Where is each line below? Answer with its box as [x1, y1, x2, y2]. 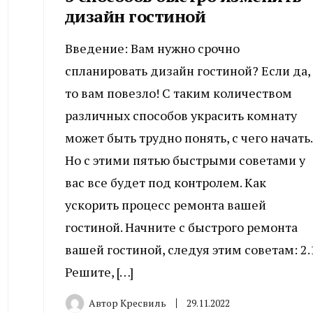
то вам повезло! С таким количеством [64, 85, 292, 102]
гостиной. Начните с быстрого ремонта [64, 219, 298, 236]
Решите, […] [64, 263, 133, 281]
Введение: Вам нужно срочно [64, 40, 240, 57]
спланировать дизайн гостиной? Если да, [64, 62, 310, 80]
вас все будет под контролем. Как [64, 174, 266, 191]
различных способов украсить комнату [64, 107, 297, 124]
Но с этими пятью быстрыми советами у [64, 152, 305, 169]
